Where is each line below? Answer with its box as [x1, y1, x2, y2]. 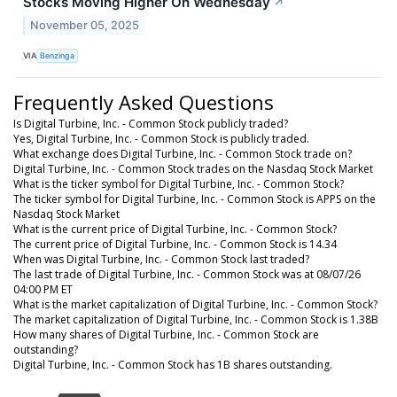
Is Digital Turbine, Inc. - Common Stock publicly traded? [13, 115, 288, 131]
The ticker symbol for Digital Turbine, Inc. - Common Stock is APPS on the [13, 191, 376, 206]
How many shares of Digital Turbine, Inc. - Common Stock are [13, 326, 319, 342]
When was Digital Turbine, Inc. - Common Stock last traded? [13, 251, 309, 267]
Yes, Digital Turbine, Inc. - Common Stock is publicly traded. [13, 130, 309, 146]
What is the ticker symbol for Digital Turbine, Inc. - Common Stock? [13, 175, 344, 191]
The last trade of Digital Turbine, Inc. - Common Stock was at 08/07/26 [13, 266, 361, 282]
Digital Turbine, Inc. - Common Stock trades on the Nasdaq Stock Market [13, 160, 373, 176]
